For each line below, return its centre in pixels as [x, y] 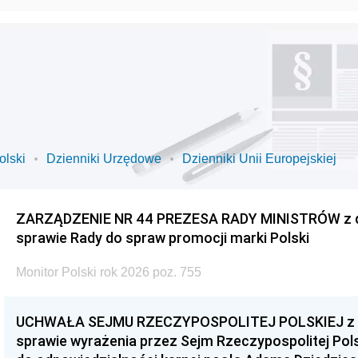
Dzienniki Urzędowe [104, 159]
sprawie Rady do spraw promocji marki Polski [163, 238]
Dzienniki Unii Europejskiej [259, 159]
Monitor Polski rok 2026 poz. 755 [109, 272]
